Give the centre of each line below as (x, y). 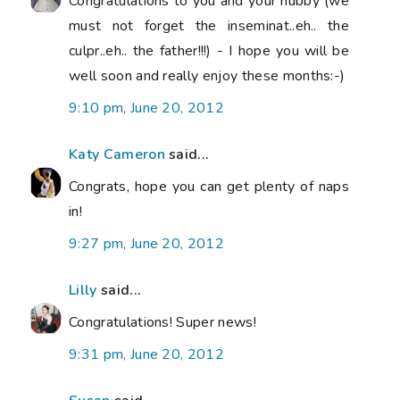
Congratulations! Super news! (162, 322)
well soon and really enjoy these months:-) (207, 75)
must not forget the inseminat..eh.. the (209, 25)
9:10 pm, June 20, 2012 (147, 108)
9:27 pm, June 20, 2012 (147, 243)
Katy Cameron (117, 154)
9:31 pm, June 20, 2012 (147, 354)
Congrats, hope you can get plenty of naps (209, 186)
